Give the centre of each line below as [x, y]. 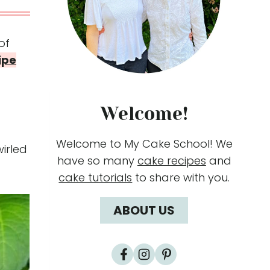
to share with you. [181, 177]
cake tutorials [96, 177]
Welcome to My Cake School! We [144, 144]
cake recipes [171, 161]
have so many [97, 161]
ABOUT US [144, 210]
